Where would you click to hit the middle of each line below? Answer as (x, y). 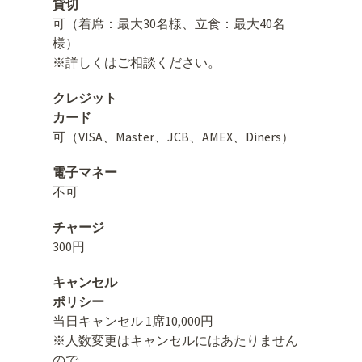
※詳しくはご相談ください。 (137, 62)
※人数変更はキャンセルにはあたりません (175, 340)
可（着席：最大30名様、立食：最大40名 (169, 23)
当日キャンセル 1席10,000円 (133, 320)
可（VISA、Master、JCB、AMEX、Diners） (173, 136)
